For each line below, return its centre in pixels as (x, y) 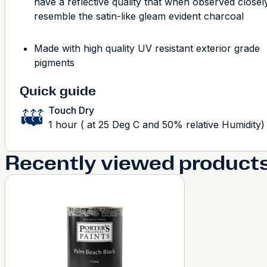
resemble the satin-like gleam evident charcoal (139, 16)
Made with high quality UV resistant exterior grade (147, 48)
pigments (54, 63)
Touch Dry (71, 110)
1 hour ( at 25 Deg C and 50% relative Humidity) (156, 125)
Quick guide (58, 91)
